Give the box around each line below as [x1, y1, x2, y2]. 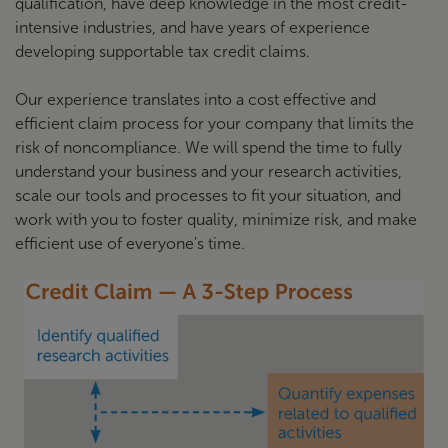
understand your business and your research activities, [15, 163, 402, 181]
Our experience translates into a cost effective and [15, 91, 376, 109]
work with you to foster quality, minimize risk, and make [15, 211, 417, 229]
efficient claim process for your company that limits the [15, 115, 414, 133]
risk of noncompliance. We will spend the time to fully [15, 139, 402, 157]
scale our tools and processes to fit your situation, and [15, 187, 401, 205]
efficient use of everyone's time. [15, 235, 245, 253]
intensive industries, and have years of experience [15, 19, 370, 37]
